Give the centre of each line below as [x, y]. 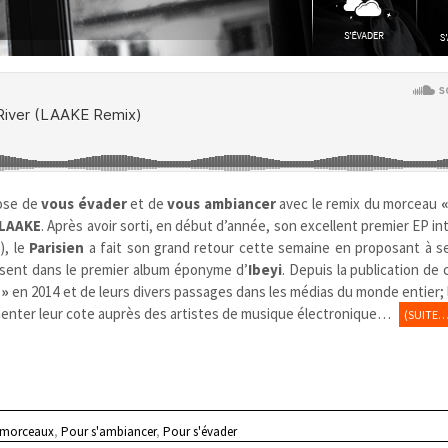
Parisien [57, 247]
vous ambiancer [221, 203]
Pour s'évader [200, 431]
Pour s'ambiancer [109, 431]
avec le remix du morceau [358, 203]
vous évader [84, 203]
